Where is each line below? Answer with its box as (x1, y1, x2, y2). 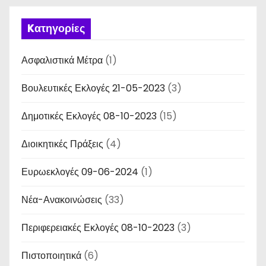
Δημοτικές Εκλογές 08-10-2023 (21, 109, 157, 123)
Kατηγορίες (27, 22, 85, 35)
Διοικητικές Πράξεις (21, 137, 103, 151)
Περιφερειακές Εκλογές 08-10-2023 (21, 221, 175, 235)
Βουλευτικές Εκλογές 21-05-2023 (21, 81, 165, 95)
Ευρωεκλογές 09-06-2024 (21, 165, 138, 179)
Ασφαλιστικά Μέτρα (21, 53, 103, 67)
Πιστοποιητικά (21, 249, 81, 262)
